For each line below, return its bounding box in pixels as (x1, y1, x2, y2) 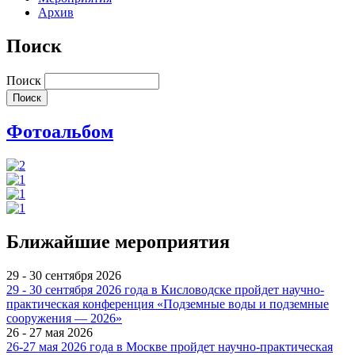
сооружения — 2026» (6, 311, 122, 326)
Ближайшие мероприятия (6, 231, 230, 253)
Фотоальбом (6, 121, 113, 143)
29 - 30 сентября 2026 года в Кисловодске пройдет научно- (6, 283, 324, 297)
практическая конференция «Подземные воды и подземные (6, 297, 329, 311)
